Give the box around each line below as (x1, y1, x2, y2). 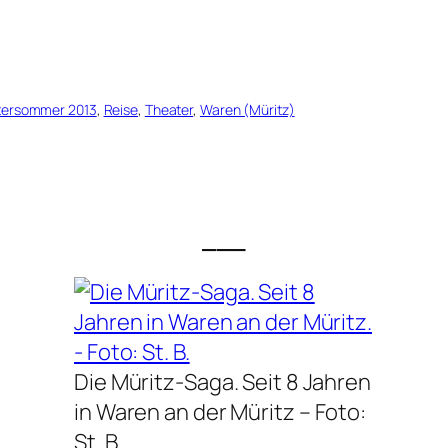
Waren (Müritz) (199, 100, 295, 120)
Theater (144, 100, 194, 120)
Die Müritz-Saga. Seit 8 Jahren (74, 367, 371, 398)
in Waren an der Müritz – (74, 397, 315, 428)
